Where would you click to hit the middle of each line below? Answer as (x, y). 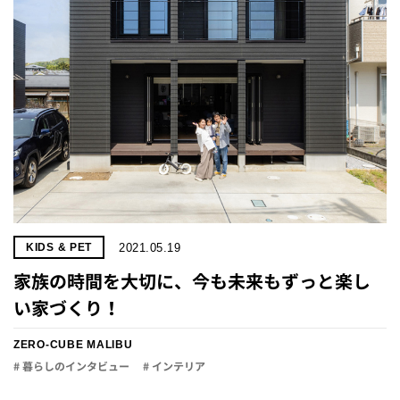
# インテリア (174, 367)
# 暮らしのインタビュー (71, 367)
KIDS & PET (59, 247)
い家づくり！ (67, 308)
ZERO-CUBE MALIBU (73, 345)
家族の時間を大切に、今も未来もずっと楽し (192, 281)
